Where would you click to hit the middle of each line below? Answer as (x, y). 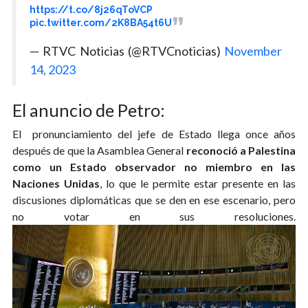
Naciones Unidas (56, 183)
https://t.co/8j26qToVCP (91, 9)
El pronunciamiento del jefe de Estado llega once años (154, 133)
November (253, 51)
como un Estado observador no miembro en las (154, 166)
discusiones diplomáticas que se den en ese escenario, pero (154, 199)
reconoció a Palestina (241, 150)
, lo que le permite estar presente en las (198, 183)
